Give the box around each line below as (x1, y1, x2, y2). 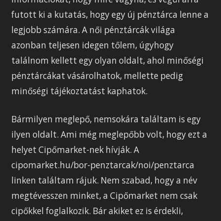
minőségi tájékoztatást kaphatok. (11, 85, 148, 97)
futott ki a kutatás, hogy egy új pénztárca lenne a (11, 9, 209, 21)
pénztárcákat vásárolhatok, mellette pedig (11, 70, 184, 82)
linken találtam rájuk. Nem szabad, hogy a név (11, 175, 198, 186)
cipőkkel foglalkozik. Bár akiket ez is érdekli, (11, 205, 184, 217)
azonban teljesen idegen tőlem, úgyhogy (11, 39, 174, 51)
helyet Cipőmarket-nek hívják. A (11, 144, 140, 156)
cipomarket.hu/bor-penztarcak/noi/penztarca (11, 159, 195, 171)
